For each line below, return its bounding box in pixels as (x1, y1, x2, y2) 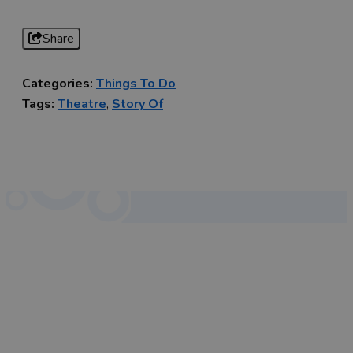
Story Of (112, 95, 163, 113)
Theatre (58, 95, 106, 113)
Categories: (22, 75, 93, 93)
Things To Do (96, 75, 176, 93)
